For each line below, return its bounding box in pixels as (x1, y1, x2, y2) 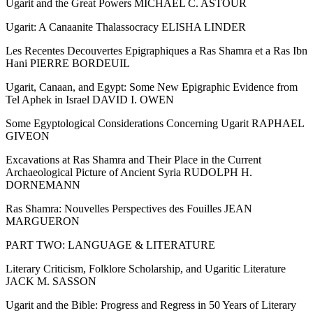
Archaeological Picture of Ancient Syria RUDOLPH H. (6, 166, 252, 178)
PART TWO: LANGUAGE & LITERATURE (6, 238, 215, 251)
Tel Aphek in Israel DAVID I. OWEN (6, 93, 174, 105)
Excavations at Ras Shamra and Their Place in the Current (6, 153, 261, 166)
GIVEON (6, 129, 50, 142)
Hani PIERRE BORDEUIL (6, 57, 130, 69)
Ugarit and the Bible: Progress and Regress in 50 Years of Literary (6, 298, 296, 311)
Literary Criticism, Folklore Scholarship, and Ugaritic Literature (6, 262, 286, 275)
